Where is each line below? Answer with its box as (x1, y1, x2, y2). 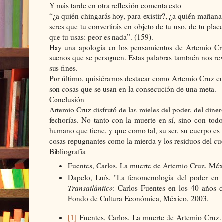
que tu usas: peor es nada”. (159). (49, 31, 153, 42)
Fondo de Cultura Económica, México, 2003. (68, 193, 209, 204)
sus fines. (49, 62, 78, 73)
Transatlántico (68, 183, 113, 193)
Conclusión (49, 94, 84, 104)
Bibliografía (49, 146, 86, 156)
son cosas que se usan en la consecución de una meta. (49, 83, 216, 94)
